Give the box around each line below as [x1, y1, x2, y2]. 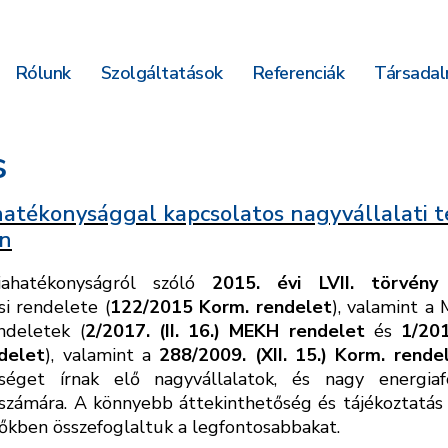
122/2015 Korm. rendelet [109, 295, 332, 319]
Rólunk [15, 61, 71, 85]
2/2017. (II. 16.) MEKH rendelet [84, 319, 365, 343]
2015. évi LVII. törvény [212, 271, 438, 295]
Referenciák [252, 61, 344, 85]
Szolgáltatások [100, 61, 223, 85]
